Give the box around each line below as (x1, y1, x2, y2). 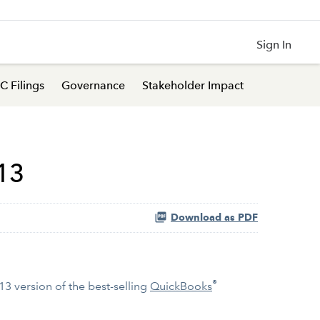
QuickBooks (150, 279, 212, 293)
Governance (61, 78, 125, 92)
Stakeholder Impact (142, 78, 244, 92)
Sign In (256, 38, 291, 51)
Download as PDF (171, 211, 258, 224)
